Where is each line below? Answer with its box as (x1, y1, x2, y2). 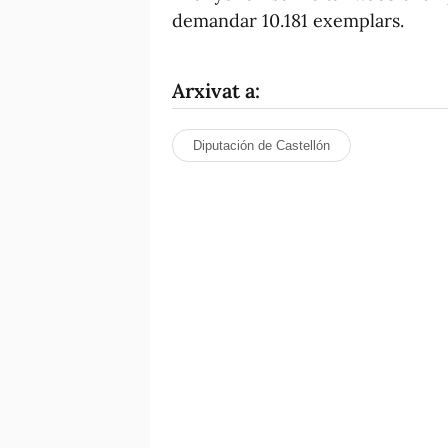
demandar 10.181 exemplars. (172, 8, 404, 32)
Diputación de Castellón (193, 137, 330, 153)
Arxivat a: (172, 77, 260, 103)
